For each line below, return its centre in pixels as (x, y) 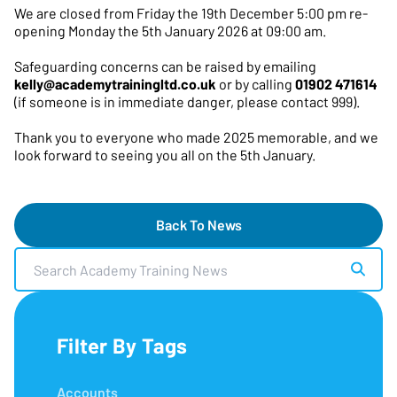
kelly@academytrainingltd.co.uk (115, 84)
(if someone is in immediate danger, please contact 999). (187, 102)
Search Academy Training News (110, 255)
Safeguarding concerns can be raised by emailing (165, 66)
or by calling (256, 84)
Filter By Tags (122, 346)
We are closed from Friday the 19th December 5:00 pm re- (191, 13)
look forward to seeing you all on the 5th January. (165, 155)
